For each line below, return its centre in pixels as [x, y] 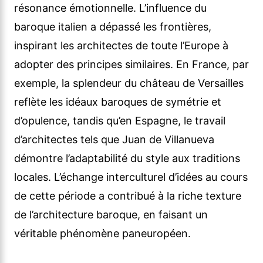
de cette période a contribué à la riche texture [128, 196]
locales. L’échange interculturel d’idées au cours [131, 177]
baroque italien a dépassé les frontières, [113, 27]
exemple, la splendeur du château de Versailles [129, 83]
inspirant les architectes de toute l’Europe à [121, 46]
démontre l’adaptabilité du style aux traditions [127, 159]
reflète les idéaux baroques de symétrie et [118, 102]
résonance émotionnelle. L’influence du [110, 8]
